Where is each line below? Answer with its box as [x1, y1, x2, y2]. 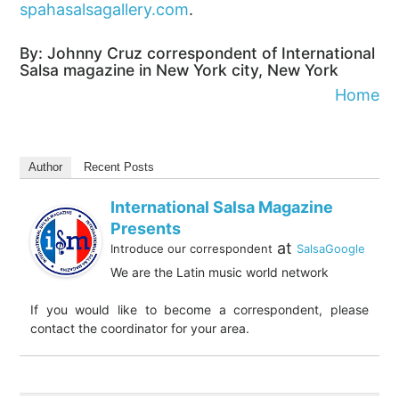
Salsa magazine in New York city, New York [20, 60, 339, 79]
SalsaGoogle [297, 240, 366, 256]
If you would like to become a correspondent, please [30, 301, 369, 317]
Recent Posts [84, 159, 155, 174]
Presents [110, 218, 182, 238]
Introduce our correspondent [110, 240, 273, 256]
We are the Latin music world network [110, 264, 330, 280]
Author [28, 159, 63, 174]
